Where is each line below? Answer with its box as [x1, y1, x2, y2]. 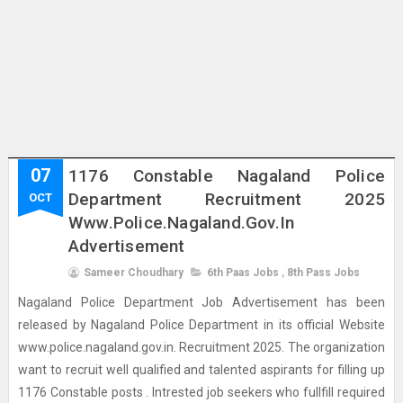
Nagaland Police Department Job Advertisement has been [17, 295, 386, 309]
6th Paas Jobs [206, 266, 279, 279]
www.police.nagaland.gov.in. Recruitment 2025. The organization [17, 340, 386, 354]
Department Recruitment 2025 [67, 189, 386, 210]
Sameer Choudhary [83, 266, 184, 279]
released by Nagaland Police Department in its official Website [17, 318, 386, 332]
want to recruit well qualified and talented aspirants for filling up [17, 363, 386, 377]
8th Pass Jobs [286, 266, 360, 279]
